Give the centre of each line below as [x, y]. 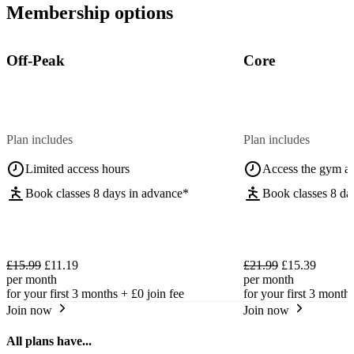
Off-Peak [36, 61]
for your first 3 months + [69, 294]
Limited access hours [77, 169]
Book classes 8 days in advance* [107, 194]
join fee [164, 294]
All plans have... [49, 341]
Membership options [90, 12]
